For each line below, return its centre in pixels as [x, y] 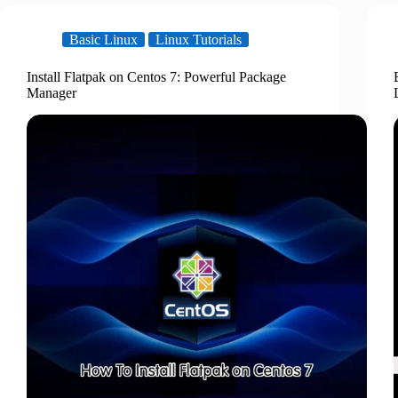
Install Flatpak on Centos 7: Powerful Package [156, 77]
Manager [52, 93]
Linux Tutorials [199, 40]
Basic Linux [103, 40]
